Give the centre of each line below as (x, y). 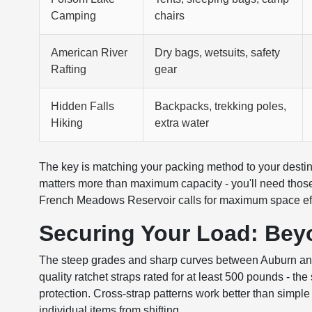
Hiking (67, 123)
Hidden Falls (83, 106)
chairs (170, 16)
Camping (74, 16)
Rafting (69, 69)
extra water (182, 123)
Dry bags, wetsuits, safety (218, 53)
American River (89, 53)
